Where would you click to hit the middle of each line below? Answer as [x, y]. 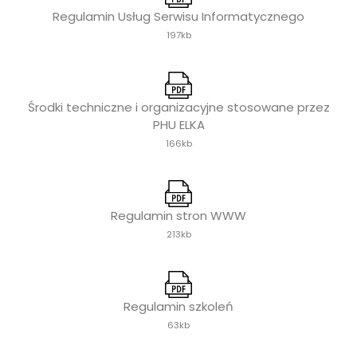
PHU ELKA [178, 125]
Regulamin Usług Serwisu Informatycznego [178, 17]
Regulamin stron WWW [178, 216]
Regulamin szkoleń [178, 307]
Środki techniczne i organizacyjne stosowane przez [178, 108]
